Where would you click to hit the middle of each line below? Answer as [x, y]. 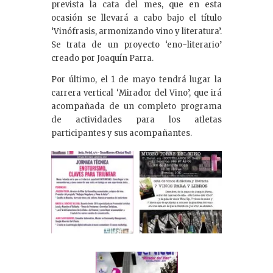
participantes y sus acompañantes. [122, 133]
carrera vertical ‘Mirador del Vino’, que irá [136, 93]
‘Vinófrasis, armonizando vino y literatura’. [136, 32]
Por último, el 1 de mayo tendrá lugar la [136, 80]
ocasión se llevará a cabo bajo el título [136, 18]
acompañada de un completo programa [136, 107]
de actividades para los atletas [136, 120]
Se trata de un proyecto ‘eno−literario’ [136, 45]
